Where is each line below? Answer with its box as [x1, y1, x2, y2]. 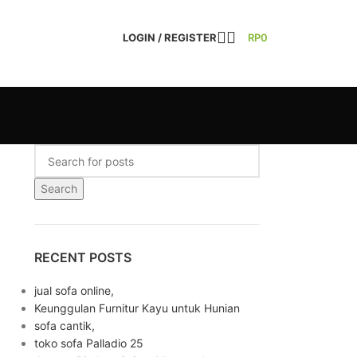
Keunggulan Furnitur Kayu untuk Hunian [33, 301, 240, 315]
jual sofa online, [33, 284, 114, 297]
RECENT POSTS [33, 249, 131, 265]
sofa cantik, [33, 319, 95, 332]
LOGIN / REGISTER [123, 30, 217, 44]
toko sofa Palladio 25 [33, 336, 143, 350]
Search [40, 182, 77, 195]
